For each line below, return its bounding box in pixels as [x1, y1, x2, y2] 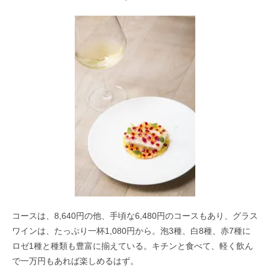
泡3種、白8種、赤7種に [160, 225, 251, 236]
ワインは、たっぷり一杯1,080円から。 [12, 225, 160, 236]
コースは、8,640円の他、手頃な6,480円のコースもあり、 [12, 210, 233, 221]
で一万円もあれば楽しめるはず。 [12, 256, 139, 266]
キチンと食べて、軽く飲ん [152, 240, 253, 251]
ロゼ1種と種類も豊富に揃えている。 [12, 240, 152, 251]
